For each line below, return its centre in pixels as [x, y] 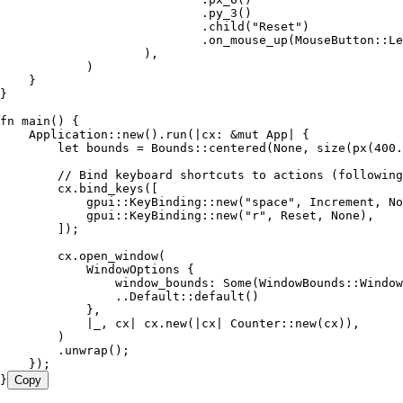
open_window [119, 256]
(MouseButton [331, 40]
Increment [342, 202]
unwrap [86, 351]
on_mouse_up [248, 40]
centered [237, 148]
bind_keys [112, 189]
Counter [252, 324]
